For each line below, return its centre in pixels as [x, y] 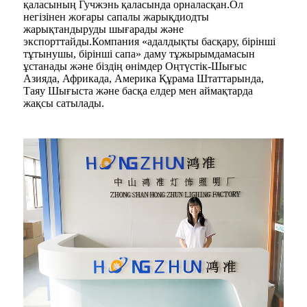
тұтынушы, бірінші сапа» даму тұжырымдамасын [139, 53]
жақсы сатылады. [64, 103]
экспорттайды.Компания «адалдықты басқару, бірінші [149, 41]
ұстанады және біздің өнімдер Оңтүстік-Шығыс [135, 66]
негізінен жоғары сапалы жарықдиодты [116, 16]
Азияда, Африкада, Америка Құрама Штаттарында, [144, 78]
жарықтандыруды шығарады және [103, 29]
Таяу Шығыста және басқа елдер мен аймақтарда [138, 90]
